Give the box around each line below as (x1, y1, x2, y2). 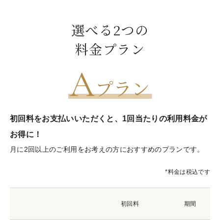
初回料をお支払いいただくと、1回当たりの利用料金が (10, 114, 207, 123)
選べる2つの (71, 20, 149, 39)
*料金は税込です (165, 168, 210, 175)
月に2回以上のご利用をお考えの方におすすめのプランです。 (10, 145, 204, 153)
